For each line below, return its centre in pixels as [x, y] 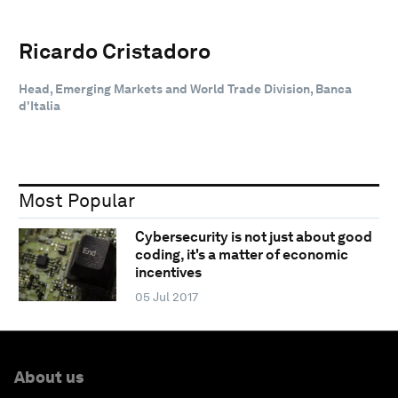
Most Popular [77, 200]
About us [49, 378]
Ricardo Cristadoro [115, 51]
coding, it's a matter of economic [241, 255]
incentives [168, 273]
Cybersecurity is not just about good [253, 237]
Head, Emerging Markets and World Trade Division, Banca [185, 88]
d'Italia [40, 105]
